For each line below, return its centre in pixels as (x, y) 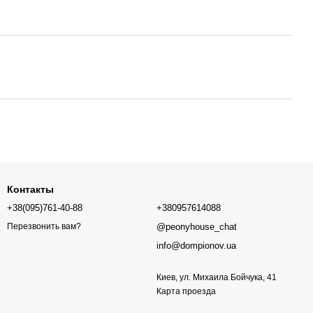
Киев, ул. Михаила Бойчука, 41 (217, 277)
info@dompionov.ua (196, 246)
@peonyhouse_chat (197, 227)
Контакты (30, 189)
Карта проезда (186, 291)
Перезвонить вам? (44, 227)
